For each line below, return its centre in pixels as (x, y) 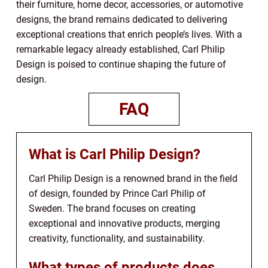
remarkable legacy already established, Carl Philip (121, 50)
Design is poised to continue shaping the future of (121, 65)
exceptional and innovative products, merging (124, 224)
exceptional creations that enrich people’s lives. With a (129, 35)
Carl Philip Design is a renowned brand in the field (133, 179)
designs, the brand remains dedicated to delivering (122, 20)
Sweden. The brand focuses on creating (112, 209)
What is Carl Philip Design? (115, 155)
